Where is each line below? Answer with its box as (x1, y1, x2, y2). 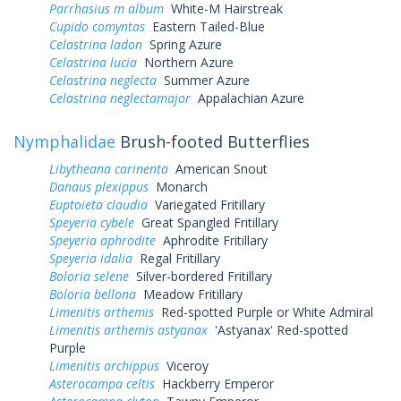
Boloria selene (49, 267, 129, 285)
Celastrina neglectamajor (49, 89, 191, 107)
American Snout (168, 159, 268, 177)
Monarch (149, 177, 208, 195)
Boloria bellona (49, 285, 136, 303)
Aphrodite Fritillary (156, 231, 268, 249)
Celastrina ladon (49, 35, 142, 53)
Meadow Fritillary (136, 285, 243, 303)
